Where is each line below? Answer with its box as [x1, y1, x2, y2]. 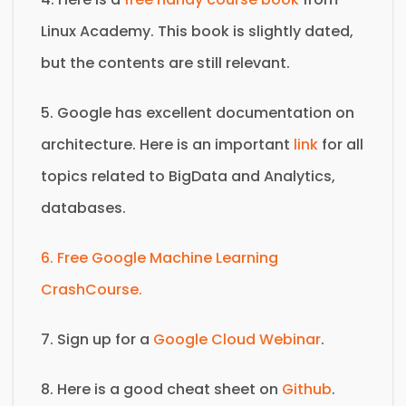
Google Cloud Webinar [150, 328, 321, 350]
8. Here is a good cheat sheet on [41, 378, 282, 400]
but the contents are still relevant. [41, 52, 294, 73]
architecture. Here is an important [41, 133, 294, 155]
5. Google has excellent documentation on [41, 101, 354, 123]
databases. [41, 197, 130, 218]
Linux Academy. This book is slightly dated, [41, 20, 353, 42]
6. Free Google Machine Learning [41, 246, 278, 268]
